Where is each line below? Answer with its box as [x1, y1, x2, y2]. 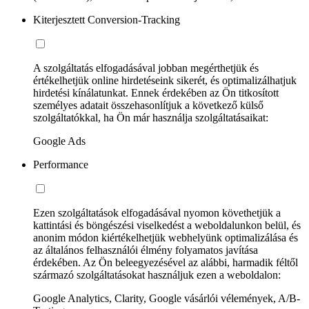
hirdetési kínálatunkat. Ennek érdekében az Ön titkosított [33, 86, 279, 99]
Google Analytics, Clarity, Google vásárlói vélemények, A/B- [33, 292, 300, 304]
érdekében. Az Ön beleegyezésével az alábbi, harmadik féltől [33, 256, 298, 268]
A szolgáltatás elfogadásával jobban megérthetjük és [33, 61, 259, 74]
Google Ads [33, 134, 86, 147]
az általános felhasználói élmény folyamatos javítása [33, 243, 258, 256]
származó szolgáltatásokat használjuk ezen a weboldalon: [33, 268, 281, 281]
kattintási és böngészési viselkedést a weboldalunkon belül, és [33, 219, 301, 231]
